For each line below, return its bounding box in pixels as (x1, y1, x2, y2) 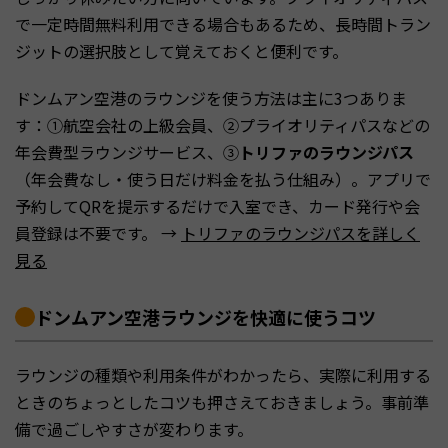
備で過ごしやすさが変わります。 (15, 416, 253, 441)
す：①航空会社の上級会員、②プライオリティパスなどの (15, 112, 430, 137)
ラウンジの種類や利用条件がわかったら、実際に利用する (15, 362, 431, 387)
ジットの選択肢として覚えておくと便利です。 (15, 38, 348, 63)
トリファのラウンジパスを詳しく (181, 220, 420, 245)
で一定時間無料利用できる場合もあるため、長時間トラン (15, 11, 431, 36)
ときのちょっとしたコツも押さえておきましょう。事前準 (15, 389, 429, 414)
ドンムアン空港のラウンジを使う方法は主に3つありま (15, 85, 407, 110)
